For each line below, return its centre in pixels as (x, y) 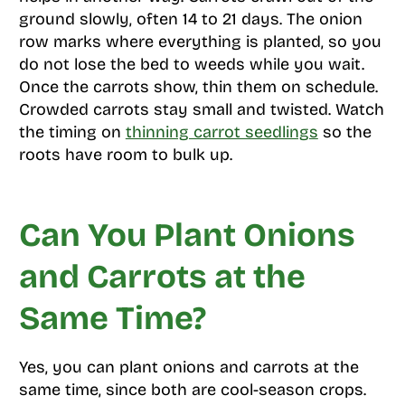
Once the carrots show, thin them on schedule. (198, 87)
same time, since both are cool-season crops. (192, 390)
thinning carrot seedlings (221, 132)
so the (344, 132)
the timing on (72, 132)
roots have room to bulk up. (125, 155)
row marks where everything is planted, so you (200, 42)
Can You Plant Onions (187, 236)
